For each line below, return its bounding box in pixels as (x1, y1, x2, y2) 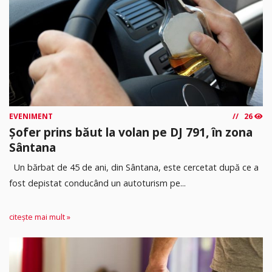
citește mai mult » (9, 211, 70, 222)
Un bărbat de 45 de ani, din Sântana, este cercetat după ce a (9, 161, 259, 173)
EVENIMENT (9, 110, 53, 121)
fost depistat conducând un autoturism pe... (9, 177, 186, 189)
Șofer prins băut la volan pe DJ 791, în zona (9, 123, 253, 140)
